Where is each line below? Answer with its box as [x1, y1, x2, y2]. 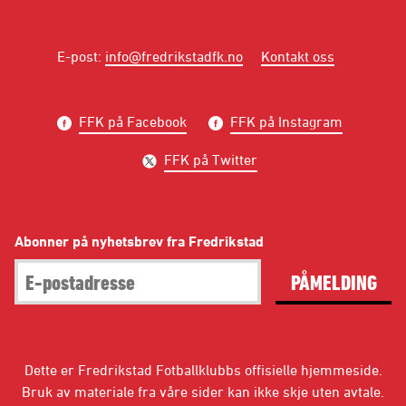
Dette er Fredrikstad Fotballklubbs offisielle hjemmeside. [24, 361, 382, 378]
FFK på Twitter [163, 150, 257, 168]
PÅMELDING [290, 269, 377, 294]
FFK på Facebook [78, 112, 187, 130]
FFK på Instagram [229, 112, 343, 130]
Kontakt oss [261, 47, 334, 64]
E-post [57, 47, 98, 64]
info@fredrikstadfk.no [105, 47, 243, 64]
